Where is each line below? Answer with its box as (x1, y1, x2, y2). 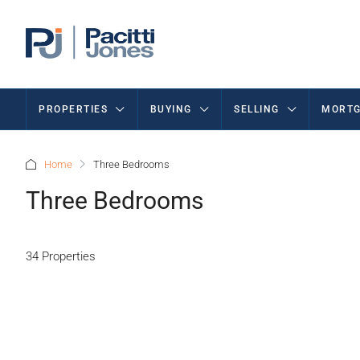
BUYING (149, 104, 192, 115)
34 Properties (26, 248, 96, 264)
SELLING (234, 104, 280, 115)
